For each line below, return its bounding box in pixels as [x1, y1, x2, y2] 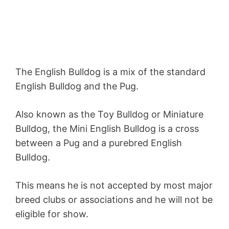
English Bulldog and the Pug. [15, 81, 139, 92]
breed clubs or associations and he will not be [15, 194, 213, 205]
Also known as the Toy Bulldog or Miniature [15, 109, 203, 120]
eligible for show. [15, 209, 88, 220]
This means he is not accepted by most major [15, 180, 213, 191]
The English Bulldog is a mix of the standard [15, 66, 205, 78]
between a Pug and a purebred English [15, 138, 182, 149]
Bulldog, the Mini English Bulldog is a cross [15, 123, 199, 134]
